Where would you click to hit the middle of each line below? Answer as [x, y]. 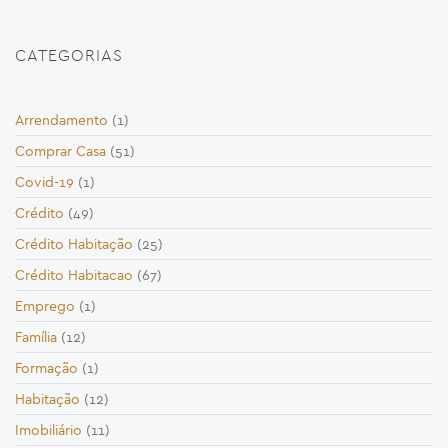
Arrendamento [61, 120]
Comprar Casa [60, 151]
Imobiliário [48, 430]
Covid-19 [44, 182]
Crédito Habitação [74, 244]
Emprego [45, 306]
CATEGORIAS [69, 55]
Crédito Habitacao [74, 275]
